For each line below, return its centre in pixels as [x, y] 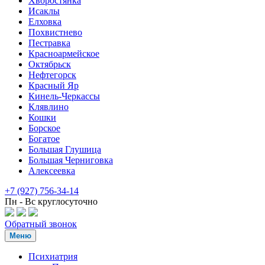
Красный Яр [54, 85]
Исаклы [44, 11]
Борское [44, 128]
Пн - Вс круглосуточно [51, 201]
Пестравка [49, 43]
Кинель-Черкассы [64, 96]
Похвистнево [55, 32]
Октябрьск [50, 64]
